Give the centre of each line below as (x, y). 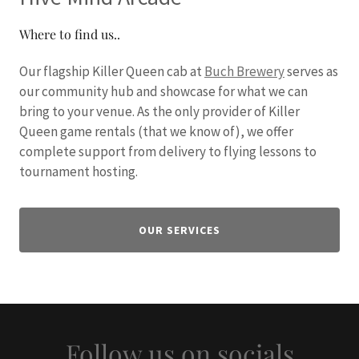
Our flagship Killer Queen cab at (112, 71)
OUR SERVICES (179, 230)
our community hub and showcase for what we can (163, 91)
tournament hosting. (79, 171)
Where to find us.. (70, 34)
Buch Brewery (244, 71)
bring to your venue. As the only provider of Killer (159, 111)
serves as (311, 71)
